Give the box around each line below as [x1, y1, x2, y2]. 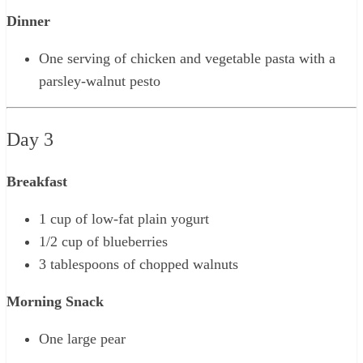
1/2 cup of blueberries [39, 233, 168, 250]
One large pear [39, 330, 126, 347]
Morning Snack [6, 293, 104, 310]
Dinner [6, 12, 50, 29]
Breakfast [6, 173, 67, 190]
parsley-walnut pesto [39, 72, 160, 89]
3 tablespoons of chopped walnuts [39, 255, 238, 272]
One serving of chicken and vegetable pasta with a [39, 49, 335, 66]
